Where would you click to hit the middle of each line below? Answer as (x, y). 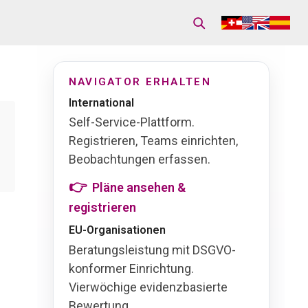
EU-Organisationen (117, 230)
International (101, 102)
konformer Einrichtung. (131, 268)
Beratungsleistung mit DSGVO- (152, 250)
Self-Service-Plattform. (131, 122)
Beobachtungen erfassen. (139, 159)
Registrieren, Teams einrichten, (153, 141)
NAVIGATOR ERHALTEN (140, 81)
